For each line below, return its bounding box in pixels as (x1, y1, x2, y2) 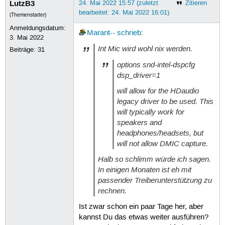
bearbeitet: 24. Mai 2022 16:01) (78, 8, 169, 17)
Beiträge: (10, 45, 38, 54)
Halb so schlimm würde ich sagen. (97, 154, 211, 165)
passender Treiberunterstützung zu (97, 175, 212, 186)
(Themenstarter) (10, 12, 47, 18)
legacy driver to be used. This (117, 96, 214, 106)
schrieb (117, 29, 141, 38)
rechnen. (97, 186, 127, 196)
